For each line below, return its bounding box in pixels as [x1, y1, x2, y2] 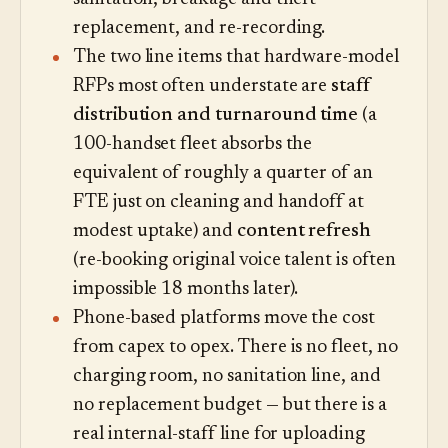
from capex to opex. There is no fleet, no [73, 338, 398, 358]
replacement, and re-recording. [73, 19, 326, 39]
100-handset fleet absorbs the [73, 135, 313, 155]
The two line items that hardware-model [73, 48, 399, 68]
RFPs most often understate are [73, 77, 332, 97]
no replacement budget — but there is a [73, 396, 387, 416]
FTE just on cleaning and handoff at [73, 193, 365, 213]
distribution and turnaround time [73, 106, 359, 126]
